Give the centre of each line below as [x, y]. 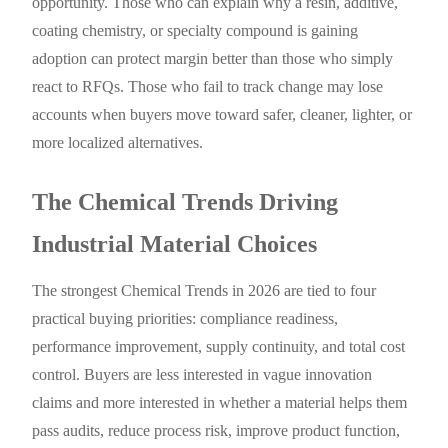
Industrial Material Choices [175, 244]
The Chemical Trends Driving [185, 202]
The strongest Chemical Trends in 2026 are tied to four [204, 291]
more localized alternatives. [118, 143]
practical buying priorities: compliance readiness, [185, 319]
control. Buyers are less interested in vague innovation [202, 375]
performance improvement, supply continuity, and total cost [219, 347]
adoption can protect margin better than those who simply [213, 59]
